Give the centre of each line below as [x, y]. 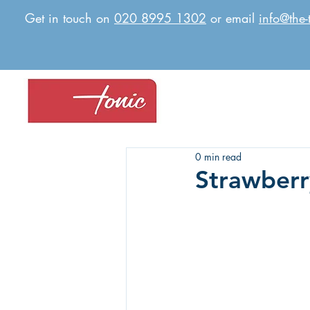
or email [232, 18]
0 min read [218, 156]
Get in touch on [70, 18]
